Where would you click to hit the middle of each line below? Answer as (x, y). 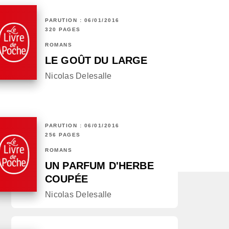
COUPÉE (66, 179)
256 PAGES (63, 135)
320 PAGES (63, 30)
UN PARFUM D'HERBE (99, 166)
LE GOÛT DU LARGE (96, 61)
